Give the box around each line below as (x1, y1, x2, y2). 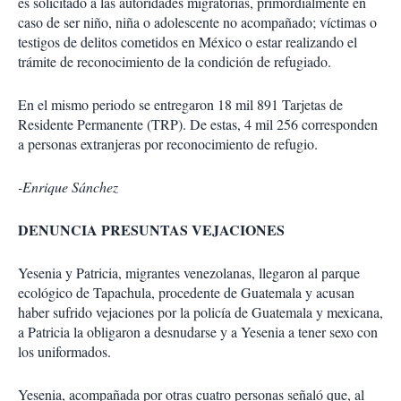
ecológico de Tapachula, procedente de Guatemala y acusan (18, 283, 354, 303)
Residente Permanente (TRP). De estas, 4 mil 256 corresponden (18, 115, 378, 134)
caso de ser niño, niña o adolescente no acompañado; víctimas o (18, 13, 377, 32)
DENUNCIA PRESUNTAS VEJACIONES (18, 219, 285, 241)
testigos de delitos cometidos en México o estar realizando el (18, 32, 357, 52)
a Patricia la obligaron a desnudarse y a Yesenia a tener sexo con (18, 322, 378, 342)
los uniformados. (18, 342, 111, 362)
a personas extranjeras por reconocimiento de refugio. (18, 134, 318, 154)
